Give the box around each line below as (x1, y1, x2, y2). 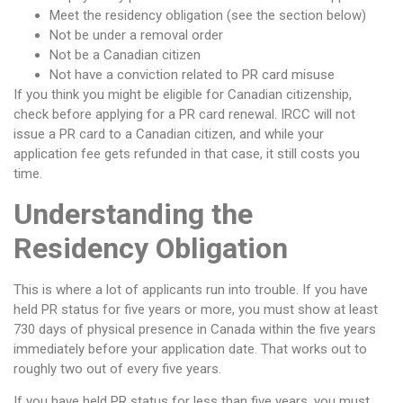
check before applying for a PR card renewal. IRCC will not (13, 106, 355, 123)
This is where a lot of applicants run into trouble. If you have (13, 281, 368, 298)
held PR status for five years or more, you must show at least (13, 300, 378, 318)
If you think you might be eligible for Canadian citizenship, (13, 86, 352, 103)
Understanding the (13, 196, 253, 231)
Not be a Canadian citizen (49, 47, 201, 64)
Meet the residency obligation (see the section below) (49, 7, 366, 24)
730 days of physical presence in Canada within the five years (13, 320, 376, 337)
